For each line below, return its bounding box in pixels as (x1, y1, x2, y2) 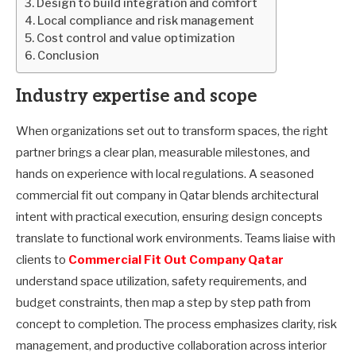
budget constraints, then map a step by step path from (16, 295, 311, 310)
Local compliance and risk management (37, 13, 254, 28)
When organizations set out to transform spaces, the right (16, 123, 328, 138)
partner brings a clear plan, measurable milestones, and (16, 145, 310, 160)
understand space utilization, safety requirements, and (16, 273, 307, 288)
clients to (16, 252, 68, 267)
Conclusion (37, 48, 99, 63)
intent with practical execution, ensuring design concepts (16, 209, 323, 224)
